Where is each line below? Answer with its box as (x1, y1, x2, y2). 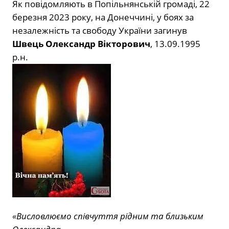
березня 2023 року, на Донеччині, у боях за (12, 11, 194, 24)
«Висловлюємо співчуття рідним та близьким (12, 210, 203, 222)
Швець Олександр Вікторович (12, 38, 150, 50)
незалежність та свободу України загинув (12, 25, 187, 37)
